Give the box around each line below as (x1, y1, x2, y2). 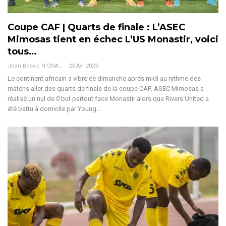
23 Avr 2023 (69, 62, 98, 69)
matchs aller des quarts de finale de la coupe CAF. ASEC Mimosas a (8, 84, 204, 92)
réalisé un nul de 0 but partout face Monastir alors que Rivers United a (8, 94, 209, 102)
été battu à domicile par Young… (8, 104, 101, 112)
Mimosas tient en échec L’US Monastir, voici (8, 33, 218, 45)
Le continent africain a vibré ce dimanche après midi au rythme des (8, 74, 201, 82)
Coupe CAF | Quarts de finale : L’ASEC (8, 21, 185, 33)
